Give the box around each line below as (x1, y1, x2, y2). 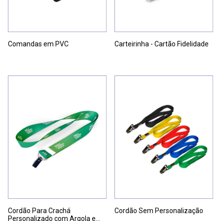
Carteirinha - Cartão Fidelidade (114, 40, 209, 48)
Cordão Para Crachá (8, 207, 71, 215)
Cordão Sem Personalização (114, 207, 203, 215)
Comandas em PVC (8, 40, 69, 48)
